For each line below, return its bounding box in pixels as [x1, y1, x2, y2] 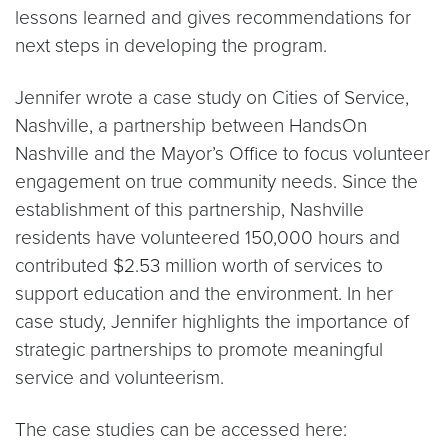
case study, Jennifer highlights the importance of [15, 310, 409, 334]
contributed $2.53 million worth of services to [15, 254, 383, 278]
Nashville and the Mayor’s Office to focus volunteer [15, 142, 430, 166]
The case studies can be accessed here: [15, 418, 347, 442]
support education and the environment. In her [15, 282, 393, 306]
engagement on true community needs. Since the [15, 170, 418, 194]
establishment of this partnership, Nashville [15, 198, 364, 222]
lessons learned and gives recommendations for [15, 6, 411, 30]
